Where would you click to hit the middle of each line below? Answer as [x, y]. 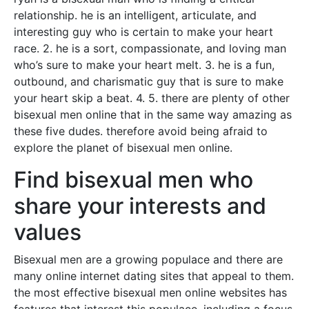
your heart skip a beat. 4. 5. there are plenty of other [152, 98]
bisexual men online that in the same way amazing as [153, 114]
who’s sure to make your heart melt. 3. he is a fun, [144, 65]
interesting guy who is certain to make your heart [143, 32]
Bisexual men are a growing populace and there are [148, 259]
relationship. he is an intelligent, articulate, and [135, 15]
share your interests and [140, 206]
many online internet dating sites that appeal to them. [154, 276]
